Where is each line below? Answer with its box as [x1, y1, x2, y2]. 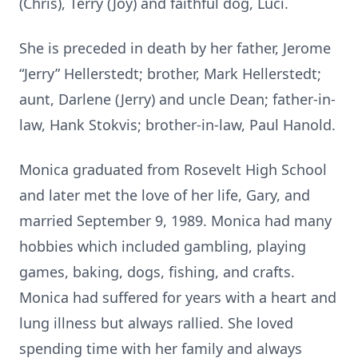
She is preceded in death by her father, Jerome [19, 38, 331, 58]
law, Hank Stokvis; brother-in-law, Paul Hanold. [19, 115, 336, 134]
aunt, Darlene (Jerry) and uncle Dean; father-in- [19, 89, 336, 109]
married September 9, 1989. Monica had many [19, 211, 332, 230]
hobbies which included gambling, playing [19, 237, 306, 256]
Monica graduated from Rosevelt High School [19, 160, 327, 179]
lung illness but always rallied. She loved [19, 313, 293, 332]
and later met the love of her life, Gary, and [19, 185, 310, 205]
